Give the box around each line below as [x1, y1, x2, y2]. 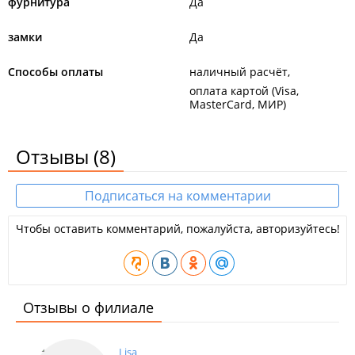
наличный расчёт [189, 64, 288, 79]
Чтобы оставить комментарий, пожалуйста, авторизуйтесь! [15, 221, 340, 236]
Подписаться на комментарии [84, 187, 271, 204]
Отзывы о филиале [23, 298, 154, 317]
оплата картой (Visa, [189, 83, 299, 98]
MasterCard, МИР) [189, 97, 286, 112]
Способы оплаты [8, 64, 103, 79]
